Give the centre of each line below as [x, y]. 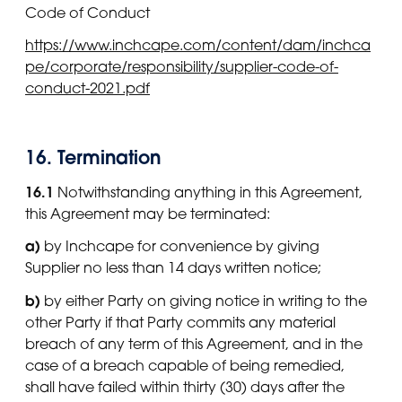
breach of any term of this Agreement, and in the [194, 343]
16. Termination [93, 157]
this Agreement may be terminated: [148, 214]
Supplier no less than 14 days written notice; [173, 268]
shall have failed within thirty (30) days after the [185, 386]
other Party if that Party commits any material [180, 322]
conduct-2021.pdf [87, 87]
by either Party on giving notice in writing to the [204, 300]
